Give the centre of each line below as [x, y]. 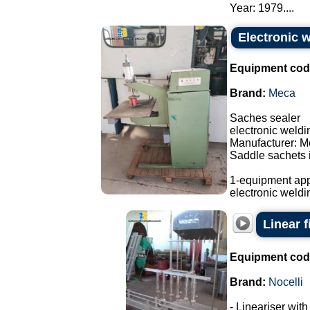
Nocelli [286, 282]
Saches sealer [265, 118]
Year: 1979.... [262, 8]
